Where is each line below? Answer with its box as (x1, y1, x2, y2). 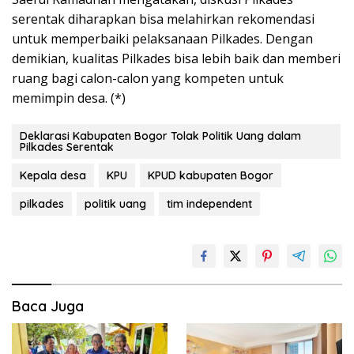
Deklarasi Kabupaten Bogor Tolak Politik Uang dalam (20, 128, 301, 143)
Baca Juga (12, 296, 84, 315)
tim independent (167, 196, 252, 211)
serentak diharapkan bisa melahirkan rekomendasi (12, 9, 314, 28)
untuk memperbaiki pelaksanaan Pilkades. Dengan (12, 29, 313, 47)
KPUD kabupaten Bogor (148, 168, 273, 183)
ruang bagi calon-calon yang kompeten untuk (12, 69, 284, 87)
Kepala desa (20, 168, 86, 183)
